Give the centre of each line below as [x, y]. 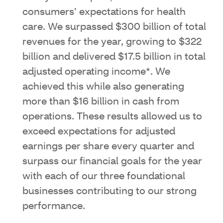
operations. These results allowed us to [112, 117]
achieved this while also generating [103, 87]
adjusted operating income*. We [96, 72]
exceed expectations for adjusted [99, 132]
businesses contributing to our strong [110, 191]
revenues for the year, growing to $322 [112, 42]
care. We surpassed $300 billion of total [114, 27]
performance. [54, 206]
